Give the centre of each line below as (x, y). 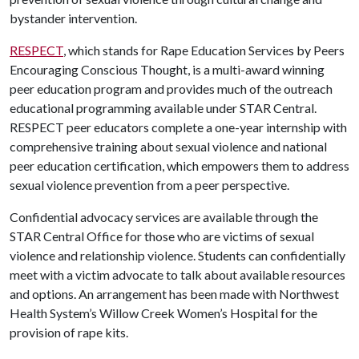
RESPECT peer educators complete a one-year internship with (178, 127)
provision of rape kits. (69, 332)
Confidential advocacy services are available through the (164, 217)
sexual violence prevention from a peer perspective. (149, 185)
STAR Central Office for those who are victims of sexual (162, 236)
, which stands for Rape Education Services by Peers (204, 50)
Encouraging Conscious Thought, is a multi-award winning (167, 69)
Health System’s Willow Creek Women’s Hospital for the (163, 313)
